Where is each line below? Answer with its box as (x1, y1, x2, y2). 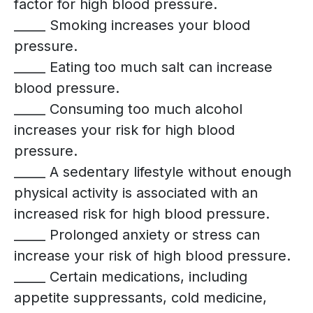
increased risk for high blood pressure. (14, 205, 270, 223)
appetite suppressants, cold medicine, (14, 289, 267, 307)
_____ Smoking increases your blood (14, 17, 250, 34)
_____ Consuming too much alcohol (14, 101, 242, 118)
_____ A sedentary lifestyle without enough (14, 163, 291, 181)
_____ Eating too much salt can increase (14, 59, 272, 76)
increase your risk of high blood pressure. (14, 247, 291, 265)
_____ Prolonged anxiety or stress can (14, 226, 260, 244)
